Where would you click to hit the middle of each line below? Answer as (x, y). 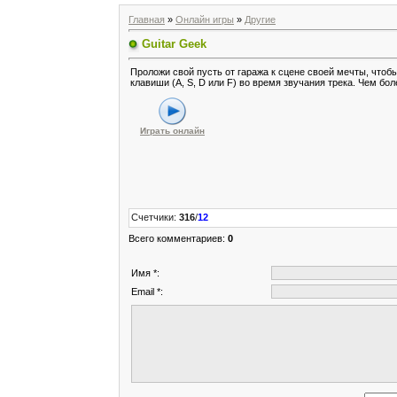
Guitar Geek (174, 43)
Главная (147, 19)
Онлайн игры (205, 19)
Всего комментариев (175, 239)
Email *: (147, 292)
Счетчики (152, 218)
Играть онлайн (172, 131)
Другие (260, 19)
